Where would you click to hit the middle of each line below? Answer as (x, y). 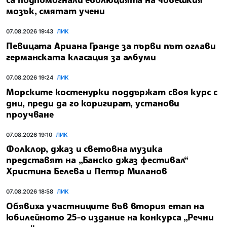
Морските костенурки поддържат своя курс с (112, 91)
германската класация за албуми (81, 57)
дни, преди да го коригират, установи (93, 103)
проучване (30, 114)
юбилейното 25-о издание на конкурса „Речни (110, 217)
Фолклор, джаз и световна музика (84, 149)
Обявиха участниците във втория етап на (105, 206)
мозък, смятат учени (56, 11)
